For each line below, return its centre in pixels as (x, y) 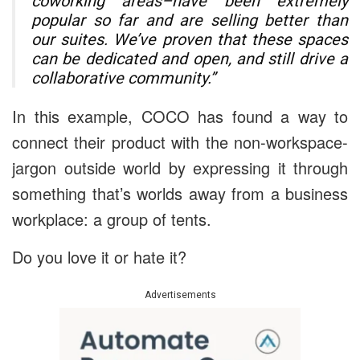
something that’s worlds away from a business (180, 193)
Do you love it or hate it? (99, 256)
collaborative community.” (123, 78)
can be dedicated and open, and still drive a (190, 58)
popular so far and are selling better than (190, 20)
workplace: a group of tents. (112, 219)
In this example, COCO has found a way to (180, 116)
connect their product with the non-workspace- (180, 141)
